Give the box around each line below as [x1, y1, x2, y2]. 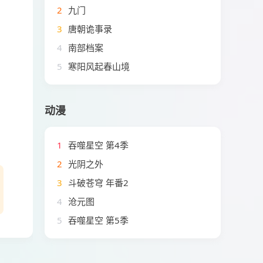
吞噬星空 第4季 [66, 139, 129, 151]
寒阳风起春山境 [66, 60, 130, 72]
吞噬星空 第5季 [66, 214, 129, 226]
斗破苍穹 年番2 [66, 177, 129, 188]
